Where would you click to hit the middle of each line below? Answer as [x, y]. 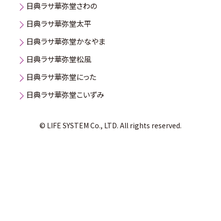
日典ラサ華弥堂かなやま [66, 41]
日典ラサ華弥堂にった [61, 77]
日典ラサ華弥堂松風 [59, 59]
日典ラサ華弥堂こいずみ [65, 95]
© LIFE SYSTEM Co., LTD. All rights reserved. [110, 125]
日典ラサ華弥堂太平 [59, 24]
